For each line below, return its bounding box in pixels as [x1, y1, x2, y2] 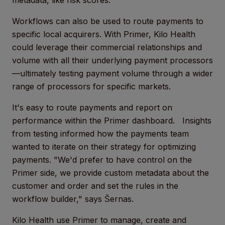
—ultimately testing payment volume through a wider [12, 68, 213, 78]
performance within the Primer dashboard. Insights [12, 116, 211, 126]
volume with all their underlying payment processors [12, 55, 213, 65]
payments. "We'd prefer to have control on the [12, 155, 192, 165]
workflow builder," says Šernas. [12, 194, 134, 204]
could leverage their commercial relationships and [12, 42, 202, 52]
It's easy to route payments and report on [12, 102, 172, 113]
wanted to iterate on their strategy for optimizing [12, 142, 196, 152]
